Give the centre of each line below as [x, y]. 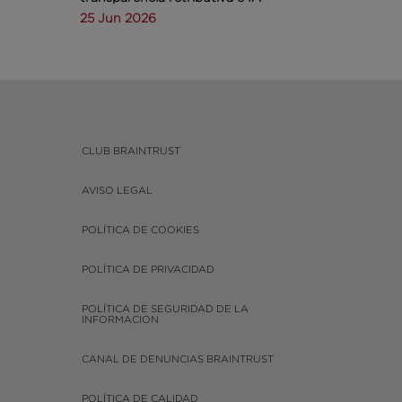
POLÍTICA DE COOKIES [141, 230]
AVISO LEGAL [118, 191]
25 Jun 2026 [118, 17]
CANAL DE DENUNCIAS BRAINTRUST [178, 359]
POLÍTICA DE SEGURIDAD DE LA [166, 309]
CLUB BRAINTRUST [131, 151]
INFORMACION [121, 320]
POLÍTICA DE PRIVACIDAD [149, 270]
